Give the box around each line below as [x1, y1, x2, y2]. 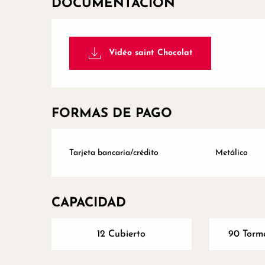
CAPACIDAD [51, 196, 127, 211]
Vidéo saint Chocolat [108, 49, 193, 57]
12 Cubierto [97, 230, 146, 240]
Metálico [215, 148, 248, 158]
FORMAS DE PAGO [51, 107, 173, 121]
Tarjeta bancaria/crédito [69, 148, 159, 158]
